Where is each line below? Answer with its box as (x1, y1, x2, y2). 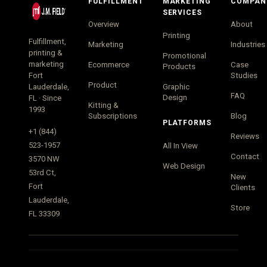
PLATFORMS (162, 119, 212, 127)
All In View (162, 141, 198, 150)
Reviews (231, 132, 260, 141)
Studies (231, 71, 258, 80)
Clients (231, 183, 256, 192)
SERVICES (162, 8, 203, 17)
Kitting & (88, 101, 119, 110)
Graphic (162, 82, 190, 91)
